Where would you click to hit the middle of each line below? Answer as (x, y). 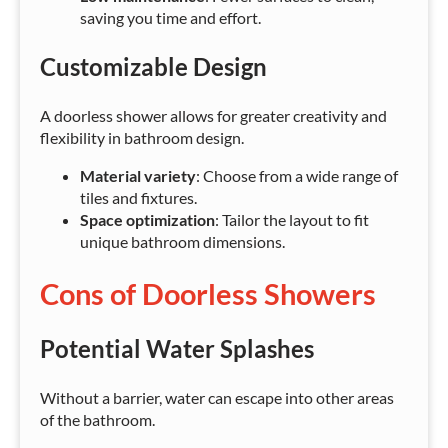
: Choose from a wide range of (297, 176)
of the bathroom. (97, 420)
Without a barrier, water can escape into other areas (217, 398)
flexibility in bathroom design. (142, 138)
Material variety (138, 176)
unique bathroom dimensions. (182, 242)
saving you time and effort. (170, 18)
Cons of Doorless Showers (208, 294)
